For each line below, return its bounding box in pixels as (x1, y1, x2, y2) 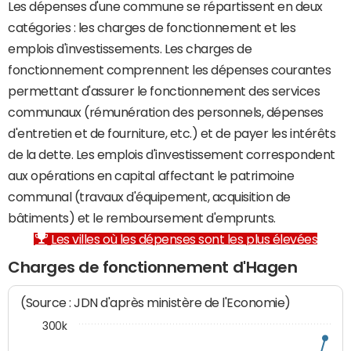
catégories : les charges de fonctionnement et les (8, 21, 296, 34)
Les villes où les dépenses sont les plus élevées (51, 233, 318, 245)
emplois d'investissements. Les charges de (8, 42, 252, 55)
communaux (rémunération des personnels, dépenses (8, 106, 324, 118)
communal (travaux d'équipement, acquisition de (8, 190, 291, 203)
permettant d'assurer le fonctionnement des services (8, 85, 320, 97)
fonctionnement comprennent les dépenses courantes (8, 63, 331, 76)
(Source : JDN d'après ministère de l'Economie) (20, 295, 291, 311)
